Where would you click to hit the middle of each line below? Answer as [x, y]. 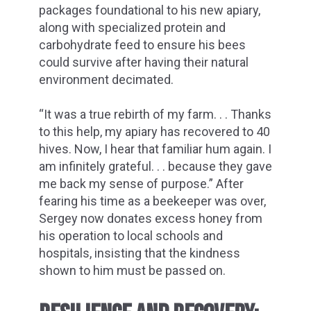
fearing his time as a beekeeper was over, [152, 201]
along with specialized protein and [132, 27]
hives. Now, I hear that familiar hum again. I [155, 149]
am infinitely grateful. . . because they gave [155, 166]
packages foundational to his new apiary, [150, 10]
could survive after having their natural [144, 62]
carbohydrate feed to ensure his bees [142, 44]
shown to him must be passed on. [132, 270]
